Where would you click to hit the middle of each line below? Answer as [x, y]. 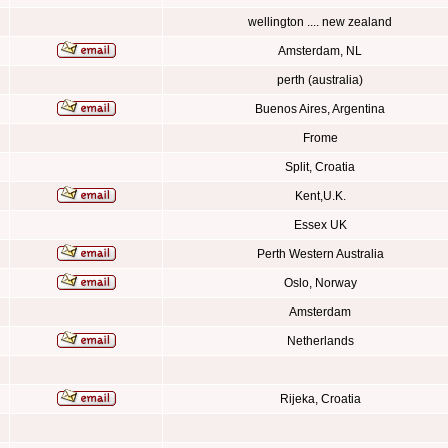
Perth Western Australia [320, 254]
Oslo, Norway [320, 283]
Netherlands [320, 341]
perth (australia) [320, 80]
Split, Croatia [320, 167]
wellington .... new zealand [320, 22]
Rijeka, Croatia [320, 399]
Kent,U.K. [320, 196]
